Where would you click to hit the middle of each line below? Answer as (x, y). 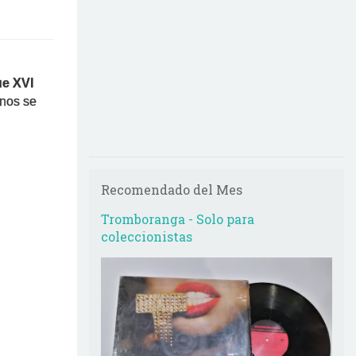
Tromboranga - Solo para (178, 219)
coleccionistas (147, 236)
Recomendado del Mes (172, 190)
